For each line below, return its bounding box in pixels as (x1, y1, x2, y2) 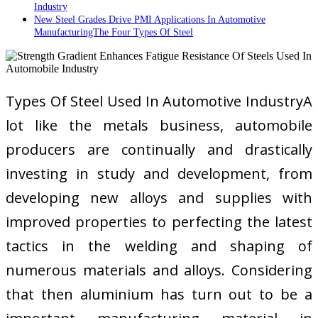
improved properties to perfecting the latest (6, 212, 312, 232)
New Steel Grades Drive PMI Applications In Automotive (34, 13, 265, 26)
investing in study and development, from (6, 164, 312, 184)
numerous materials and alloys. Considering (6, 261, 312, 280)
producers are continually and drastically (6, 140, 312, 160)
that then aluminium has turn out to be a (6, 285, 312, 305)
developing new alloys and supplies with (6, 188, 312, 208)
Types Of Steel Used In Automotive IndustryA (6, 92, 312, 111)
